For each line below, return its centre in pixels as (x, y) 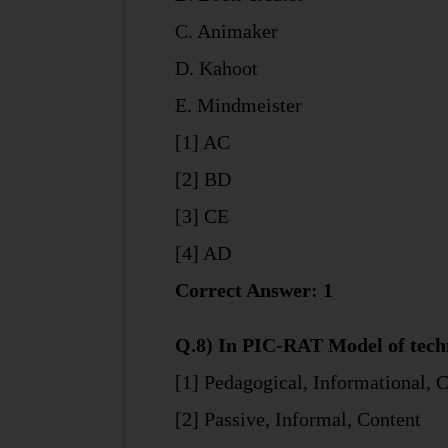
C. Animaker (226, 31)
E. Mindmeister (238, 105)
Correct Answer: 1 (253, 290)
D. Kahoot (216, 68)
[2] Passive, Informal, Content (297, 419)
